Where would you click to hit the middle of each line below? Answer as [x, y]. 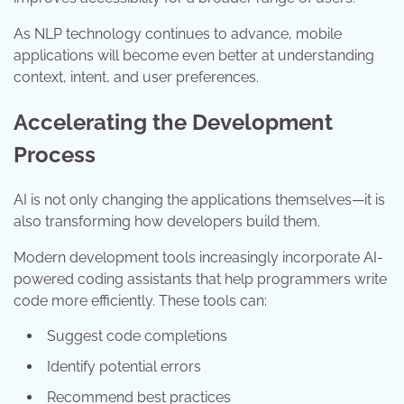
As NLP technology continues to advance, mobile [178, 34]
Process [55, 154]
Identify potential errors [124, 366]
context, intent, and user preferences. [136, 78]
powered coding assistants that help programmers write [200, 279]
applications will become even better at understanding [194, 56]
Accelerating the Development [173, 122]
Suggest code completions [137, 335]
